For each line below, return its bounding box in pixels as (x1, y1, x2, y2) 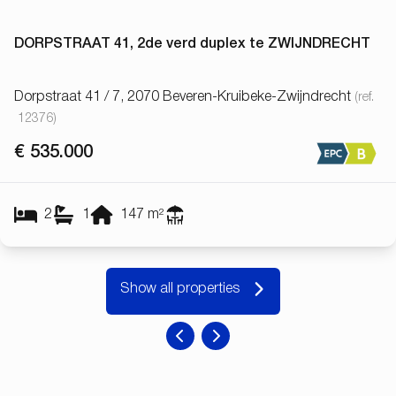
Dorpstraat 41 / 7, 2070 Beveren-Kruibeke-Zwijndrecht (14, 91, 351, 103)
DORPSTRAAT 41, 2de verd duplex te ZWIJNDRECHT (14, 38, 370, 50)
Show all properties (119, 283, 240, 295)
